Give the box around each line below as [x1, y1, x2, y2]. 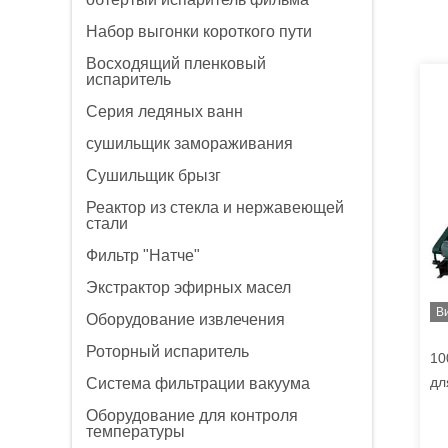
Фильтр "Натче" [86, 247, 200, 264]
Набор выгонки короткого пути [86, 23, 312, 40]
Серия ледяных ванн [86, 103, 243, 120]
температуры [86, 423, 185, 440]
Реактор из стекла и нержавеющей [86, 199, 344, 216]
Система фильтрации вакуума [86, 375, 310, 392]
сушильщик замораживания [86, 135, 293, 152]
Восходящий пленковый [86, 55, 266, 72]
